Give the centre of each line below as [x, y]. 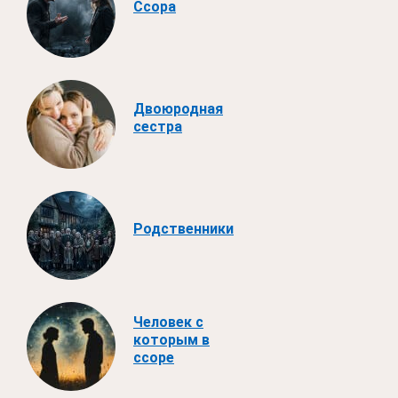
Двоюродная [178, 108]
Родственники [183, 228]
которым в [171, 339]
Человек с [168, 322]
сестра [158, 126]
